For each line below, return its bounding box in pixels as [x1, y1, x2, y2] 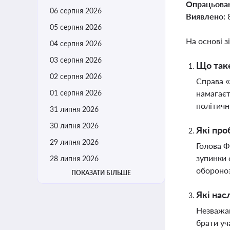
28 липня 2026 [50, 154, 99, 163]
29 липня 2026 [50, 138, 99, 146]
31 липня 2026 [50, 105, 99, 113]
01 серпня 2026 [50, 88, 102, 97]
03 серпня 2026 [50, 55, 102, 64]
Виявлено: [186, 11, 227, 21]
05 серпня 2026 [50, 23, 102, 31]
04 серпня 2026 [50, 39, 102, 48]
